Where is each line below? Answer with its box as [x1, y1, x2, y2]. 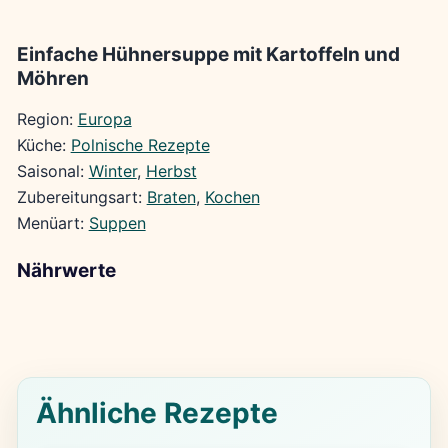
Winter [88, 160, 137, 181]
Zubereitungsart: [16, 186, 147, 207]
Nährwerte [16, 258, 116, 282]
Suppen [88, 212, 146, 233]
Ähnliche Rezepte [35, 395, 278, 430]
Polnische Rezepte [70, 134, 210, 155]
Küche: [16, 134, 71, 155]
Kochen [204, 186, 260, 207]
